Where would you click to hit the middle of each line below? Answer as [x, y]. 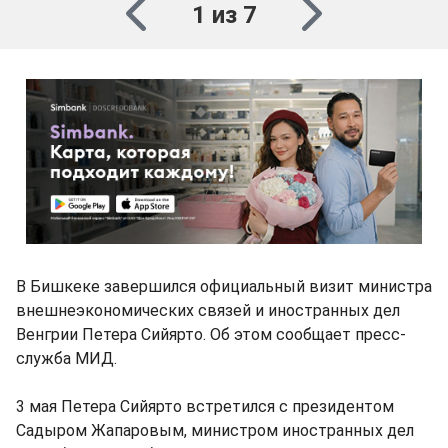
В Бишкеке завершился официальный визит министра [224, 286]
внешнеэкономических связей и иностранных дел [208, 310]
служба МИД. [66, 358]
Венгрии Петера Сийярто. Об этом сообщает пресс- [211, 334]
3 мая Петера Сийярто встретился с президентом [205, 406]
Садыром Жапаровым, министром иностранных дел [215, 430]
